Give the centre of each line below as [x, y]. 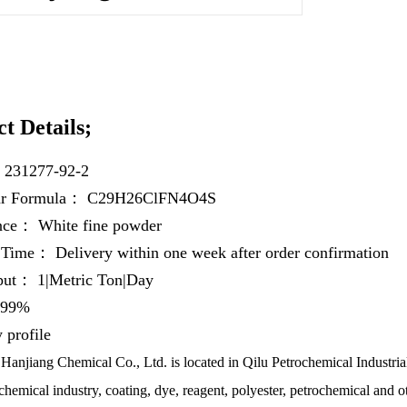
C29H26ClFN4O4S [151, 198]
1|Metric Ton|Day [95, 280]
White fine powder [99, 225]
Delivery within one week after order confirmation [222, 253]
